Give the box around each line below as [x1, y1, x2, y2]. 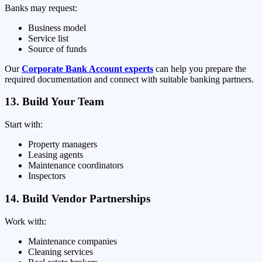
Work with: [5, 216, 46, 226]
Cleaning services [28, 246, 93, 257]
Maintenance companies [28, 236, 117, 246]
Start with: [5, 119, 43, 130]
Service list [28, 33, 68, 43]
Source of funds [28, 43, 87, 54]
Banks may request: [5, 2, 77, 13]
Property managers [28, 139, 97, 150]
